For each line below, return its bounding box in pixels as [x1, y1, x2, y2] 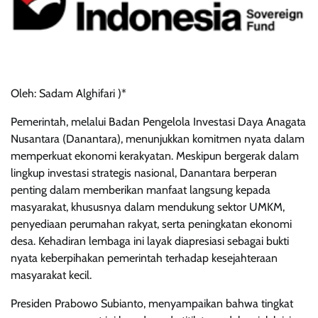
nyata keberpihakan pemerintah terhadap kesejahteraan [11, 251, 278, 265]
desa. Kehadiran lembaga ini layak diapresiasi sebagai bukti [11, 234, 289, 248]
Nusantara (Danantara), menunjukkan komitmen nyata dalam [11, 132, 305, 146]
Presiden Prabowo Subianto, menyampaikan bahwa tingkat [11, 297, 293, 311]
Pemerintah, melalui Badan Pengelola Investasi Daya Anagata [11, 115, 306, 129]
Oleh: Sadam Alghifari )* [11, 87, 126, 101]
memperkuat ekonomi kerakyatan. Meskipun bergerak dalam [11, 149, 299, 163]
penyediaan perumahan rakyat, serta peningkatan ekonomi [11, 217, 292, 231]
